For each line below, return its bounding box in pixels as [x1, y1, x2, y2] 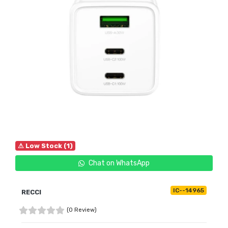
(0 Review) [67, 207, 97, 213]
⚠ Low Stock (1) [18, 142, 73, 150]
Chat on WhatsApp [89, 159, 150, 167]
